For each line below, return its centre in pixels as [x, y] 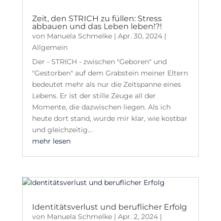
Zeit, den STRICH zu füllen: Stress [97, 18]
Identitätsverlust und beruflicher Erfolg [109, 207]
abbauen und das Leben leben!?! [97, 26]
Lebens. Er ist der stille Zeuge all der [94, 96]
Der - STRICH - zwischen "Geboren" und [99, 62]
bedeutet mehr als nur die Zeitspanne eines [106, 84]
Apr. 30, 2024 [140, 36]
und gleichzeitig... [62, 130]
